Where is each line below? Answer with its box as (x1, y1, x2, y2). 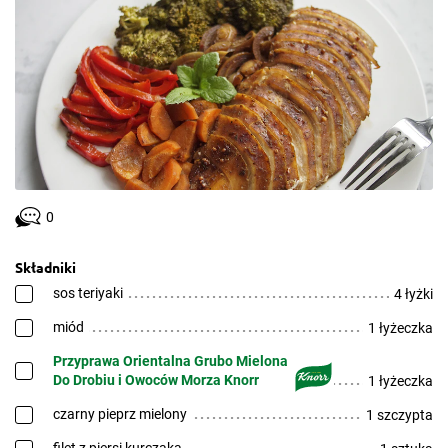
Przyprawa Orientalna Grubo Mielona (53, 353, 288, 369)
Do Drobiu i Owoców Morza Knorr (53, 372, 259, 388)
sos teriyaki (53, 285, 123, 301)
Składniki (15, 258, 76, 276)
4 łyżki (394, 286, 433, 302)
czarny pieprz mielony (53, 406, 187, 422)
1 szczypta (366, 407, 433, 423)
